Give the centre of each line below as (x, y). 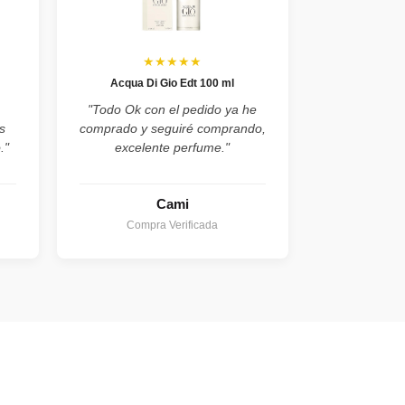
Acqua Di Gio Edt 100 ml (173, 83)
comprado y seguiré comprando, (172, 128)
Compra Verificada (173, 225)
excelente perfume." (173, 147)
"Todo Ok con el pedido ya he (173, 109)
